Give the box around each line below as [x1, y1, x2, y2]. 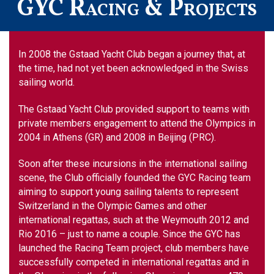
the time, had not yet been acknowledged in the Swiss [18, 62, 248, 74]
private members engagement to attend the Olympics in [18, 117, 256, 129]
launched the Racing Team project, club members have [18, 242, 249, 254]
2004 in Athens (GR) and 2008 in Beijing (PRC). [18, 131, 216, 143]
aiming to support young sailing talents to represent [18, 186, 239, 198]
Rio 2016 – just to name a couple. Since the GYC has [18, 228, 240, 240]
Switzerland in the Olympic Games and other [18, 200, 207, 212]
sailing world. [18, 76, 75, 88]
